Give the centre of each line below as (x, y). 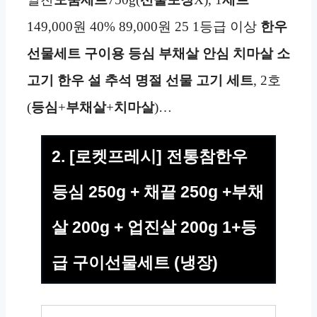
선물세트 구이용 (76, 54)
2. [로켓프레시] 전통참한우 (150, 157)
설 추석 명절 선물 (140, 81)
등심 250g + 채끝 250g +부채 (158, 192)
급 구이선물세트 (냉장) (135, 263)
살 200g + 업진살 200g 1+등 (154, 227)
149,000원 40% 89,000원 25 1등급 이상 (144, 27)
